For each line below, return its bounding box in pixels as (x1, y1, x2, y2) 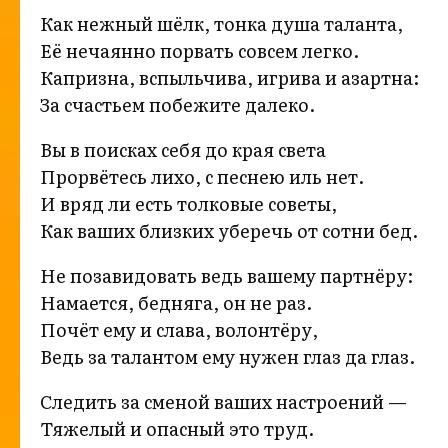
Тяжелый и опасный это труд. (40, 415, 314, 443)
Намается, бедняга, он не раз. (40, 289, 312, 317)
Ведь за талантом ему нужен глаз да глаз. (40, 343, 415, 371)
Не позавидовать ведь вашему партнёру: (40, 262, 413, 290)
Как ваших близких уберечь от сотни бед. (40, 217, 418, 245)
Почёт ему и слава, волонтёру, (40, 316, 318, 344)
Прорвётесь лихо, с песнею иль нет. (40, 163, 364, 191)
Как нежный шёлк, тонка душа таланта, (40, 10, 403, 38)
